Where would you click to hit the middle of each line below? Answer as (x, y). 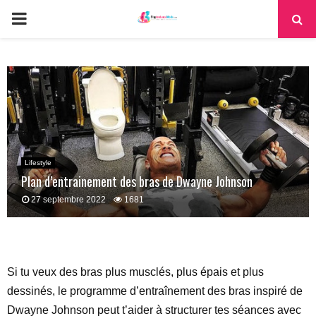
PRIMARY (49, 18)
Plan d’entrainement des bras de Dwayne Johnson (137, 181)
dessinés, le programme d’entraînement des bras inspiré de (155, 291)
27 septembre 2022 (68, 200)
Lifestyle (38, 163)
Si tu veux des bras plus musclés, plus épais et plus (135, 272)
